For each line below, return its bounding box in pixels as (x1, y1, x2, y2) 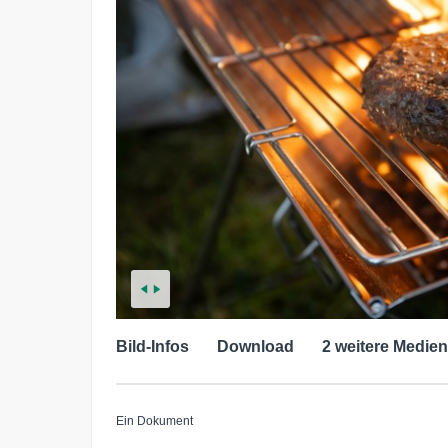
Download (217, 337, 294, 355)
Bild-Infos (116, 337, 189, 355)
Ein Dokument (116, 413, 193, 428)
